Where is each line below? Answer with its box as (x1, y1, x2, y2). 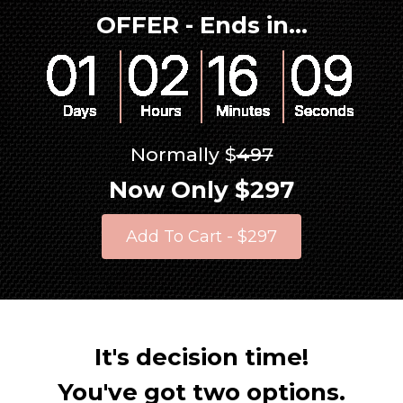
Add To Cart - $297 (126, 226, 277, 246)
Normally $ (130, 142, 237, 166)
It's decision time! (94, 342, 309, 372)
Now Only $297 (109, 175, 294, 204)
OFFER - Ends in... (95, 10, 308, 40)
